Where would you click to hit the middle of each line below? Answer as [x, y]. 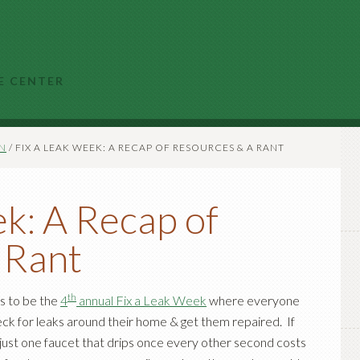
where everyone [253, 300]
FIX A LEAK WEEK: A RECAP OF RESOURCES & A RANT [149, 147]
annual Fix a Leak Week [141, 300]
